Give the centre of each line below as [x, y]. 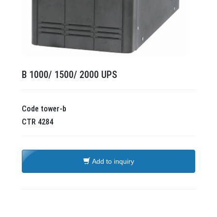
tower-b [54, 109]
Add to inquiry [113, 162]
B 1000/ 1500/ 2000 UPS [70, 75]
